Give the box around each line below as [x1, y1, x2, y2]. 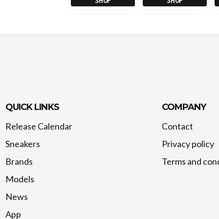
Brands [5, 156, 33, 167]
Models [5, 174, 34, 185]
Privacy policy [161, 138, 214, 150]
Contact [161, 121, 193, 132]
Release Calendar [5, 121, 72, 132]
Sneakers [5, 138, 40, 150]
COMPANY [161, 102, 206, 113]
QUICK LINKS [5, 102, 59, 113]
